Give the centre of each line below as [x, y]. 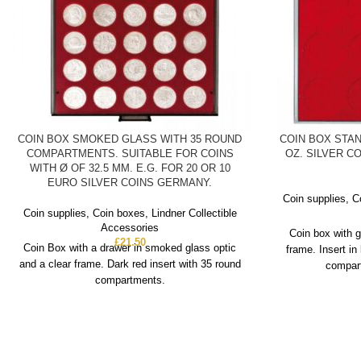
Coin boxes [118, 214]
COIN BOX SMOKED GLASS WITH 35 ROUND [130, 139]
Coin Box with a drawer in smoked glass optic [130, 248]
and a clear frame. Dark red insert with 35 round [130, 264]
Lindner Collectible [194, 214]
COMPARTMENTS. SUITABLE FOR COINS [130, 154]
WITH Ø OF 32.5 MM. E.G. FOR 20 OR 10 [130, 168]
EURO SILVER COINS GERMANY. [130, 183]
